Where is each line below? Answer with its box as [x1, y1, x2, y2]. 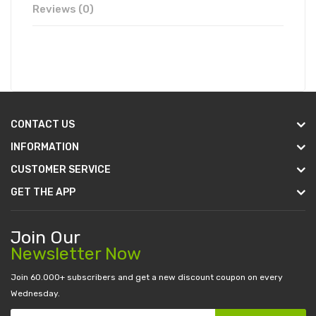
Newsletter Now [11, 243, 141, 264]
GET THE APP [11, 186, 75, 198]
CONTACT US [11, 119, 75, 130]
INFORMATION [11, 141, 79, 153]
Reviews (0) [32, 3, 94, 16]
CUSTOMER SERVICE [11, 164, 111, 176]
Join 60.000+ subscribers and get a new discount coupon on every [11, 272, 283, 282]
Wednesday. [11, 288, 60, 298]
